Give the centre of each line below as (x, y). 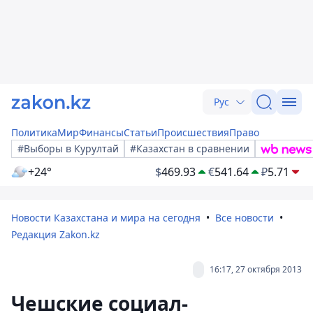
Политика (34, 132)
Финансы (101, 132)
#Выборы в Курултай (68, 148)
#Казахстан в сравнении (190, 148)
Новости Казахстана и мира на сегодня (106, 218)
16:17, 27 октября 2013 (256, 269)
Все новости (245, 218)
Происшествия (193, 132)
